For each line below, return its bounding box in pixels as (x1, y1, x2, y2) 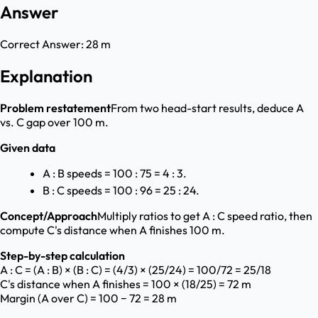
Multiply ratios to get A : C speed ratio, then (97, 209, 312, 224)
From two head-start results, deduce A (111, 101, 304, 116)
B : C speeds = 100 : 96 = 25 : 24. (43, 183, 199, 198)
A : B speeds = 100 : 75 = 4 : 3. (43, 166, 187, 181)
